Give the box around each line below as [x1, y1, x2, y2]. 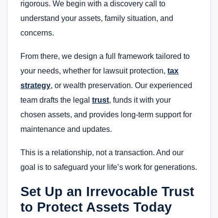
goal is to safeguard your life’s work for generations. [20, 163, 197, 172]
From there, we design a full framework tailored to [20, 52, 190, 60]
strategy [20, 81, 51, 90]
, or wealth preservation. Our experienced [51, 81, 192, 90]
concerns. [20, 28, 54, 37]
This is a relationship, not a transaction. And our [20, 148, 183, 157]
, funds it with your [109, 95, 171, 104]
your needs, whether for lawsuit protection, [20, 66, 167, 75]
